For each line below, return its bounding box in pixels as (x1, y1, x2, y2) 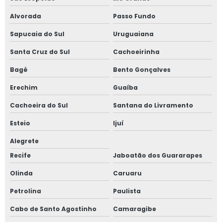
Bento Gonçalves (112, 65, 170, 74)
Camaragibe (112, 205, 156, 214)
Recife (10, 151, 31, 160)
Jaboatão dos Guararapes (112, 151, 202, 160)
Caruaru (112, 169, 142, 178)
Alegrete (10, 137, 39, 146)
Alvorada (10, 12, 41, 21)
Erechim (10, 83, 38, 92)
